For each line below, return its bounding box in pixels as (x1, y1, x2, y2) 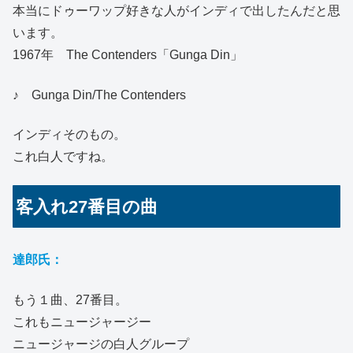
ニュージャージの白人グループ (13, 336, 189, 351)
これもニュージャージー (13, 314, 151, 329)
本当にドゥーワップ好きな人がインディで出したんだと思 (13, 4, 340, 18)
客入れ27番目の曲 (16, 196, 158, 217)
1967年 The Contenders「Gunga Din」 (13, 48, 243, 62)
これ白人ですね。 (13, 149, 113, 163)
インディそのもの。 (13, 127, 126, 141)
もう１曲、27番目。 (13, 292, 128, 307)
